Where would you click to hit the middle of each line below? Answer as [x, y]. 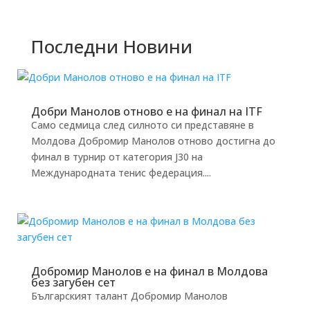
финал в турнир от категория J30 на [117, 156]
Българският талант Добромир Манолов [129, 295]
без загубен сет [73, 282]
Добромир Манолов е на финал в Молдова [149, 271]
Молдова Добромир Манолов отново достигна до [153, 140]
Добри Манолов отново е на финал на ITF [146, 111]
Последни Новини [111, 46]
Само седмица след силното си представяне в [142, 125]
